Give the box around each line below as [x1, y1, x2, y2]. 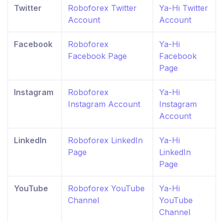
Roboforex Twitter [68, 3, 137, 13]
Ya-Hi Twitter [159, 3, 208, 13]
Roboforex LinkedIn [68, 135, 143, 146]
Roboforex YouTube [68, 183, 145, 194]
